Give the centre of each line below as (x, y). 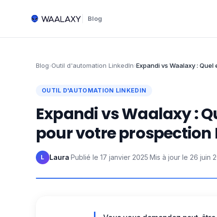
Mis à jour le (169, 157)
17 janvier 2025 (124, 157)
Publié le (85, 157)
